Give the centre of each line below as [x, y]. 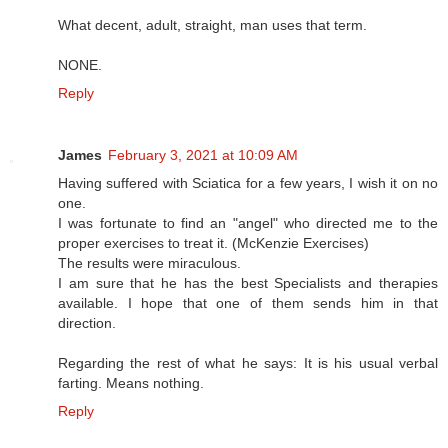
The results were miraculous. [149, 263]
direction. [87, 323]
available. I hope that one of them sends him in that [248, 303]
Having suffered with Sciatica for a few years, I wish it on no [248, 183]
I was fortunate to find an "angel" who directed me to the [248, 223]
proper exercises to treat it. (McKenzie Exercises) [213, 243]
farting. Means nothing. [131, 383]
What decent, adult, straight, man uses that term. [212, 25]
